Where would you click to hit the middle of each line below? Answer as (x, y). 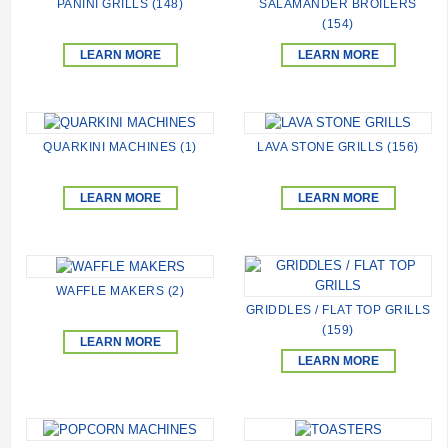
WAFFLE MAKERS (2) (120, 291)
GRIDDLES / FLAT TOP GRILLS (338, 310)
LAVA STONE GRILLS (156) (338, 147)
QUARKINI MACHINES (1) (120, 147)
